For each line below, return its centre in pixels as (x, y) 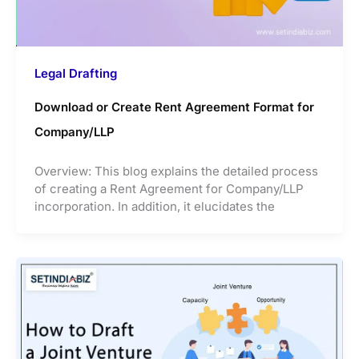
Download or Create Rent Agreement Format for (174, 107)
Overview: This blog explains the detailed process (176, 171)
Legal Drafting (75, 73)
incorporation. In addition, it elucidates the (154, 206)
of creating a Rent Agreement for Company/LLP (169, 188)
